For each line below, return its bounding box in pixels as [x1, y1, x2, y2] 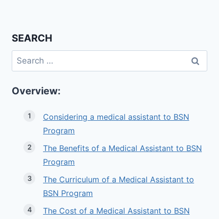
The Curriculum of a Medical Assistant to [43, 175, 194, 185]
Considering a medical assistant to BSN [43, 112, 189, 122]
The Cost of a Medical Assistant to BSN [43, 206, 190, 216]
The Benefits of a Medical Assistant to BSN [43, 143, 202, 153]
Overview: [12, 85, 61, 97]
